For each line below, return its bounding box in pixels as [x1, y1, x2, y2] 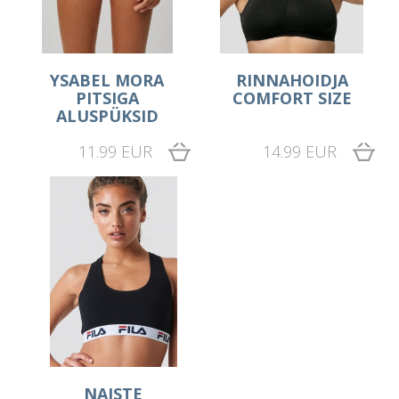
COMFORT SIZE [232, 86, 352, 109]
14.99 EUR [262, 140, 337, 162]
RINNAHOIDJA [235, 69, 348, 91]
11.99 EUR [77, 140, 152, 162]
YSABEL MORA [50, 69, 165, 91]
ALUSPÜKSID [55, 104, 159, 126]
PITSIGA [75, 86, 139, 109]
